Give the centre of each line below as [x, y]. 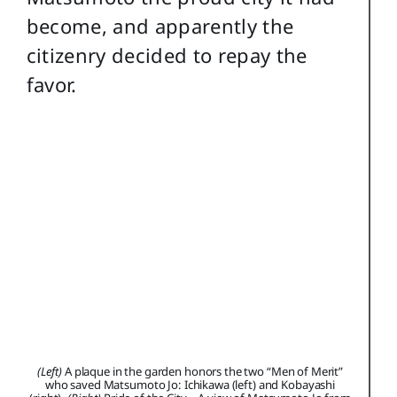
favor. [51, 85]
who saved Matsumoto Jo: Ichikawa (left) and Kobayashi [190, 384]
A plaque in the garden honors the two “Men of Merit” [203, 371]
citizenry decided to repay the [167, 55]
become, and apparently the [160, 26]
